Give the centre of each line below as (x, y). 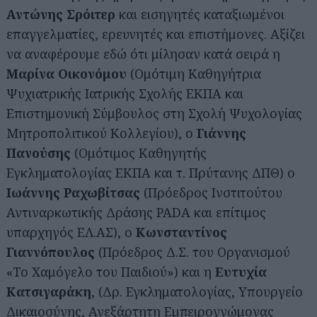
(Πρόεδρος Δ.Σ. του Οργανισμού (192, 252)
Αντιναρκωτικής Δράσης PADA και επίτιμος (136, 212)
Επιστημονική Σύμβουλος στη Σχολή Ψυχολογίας (154, 113)
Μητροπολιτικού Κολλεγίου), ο (102, 133)
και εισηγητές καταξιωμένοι (200, 14)
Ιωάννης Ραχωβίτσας (73, 192)
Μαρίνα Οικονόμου (67, 74)
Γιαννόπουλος (51, 252)
